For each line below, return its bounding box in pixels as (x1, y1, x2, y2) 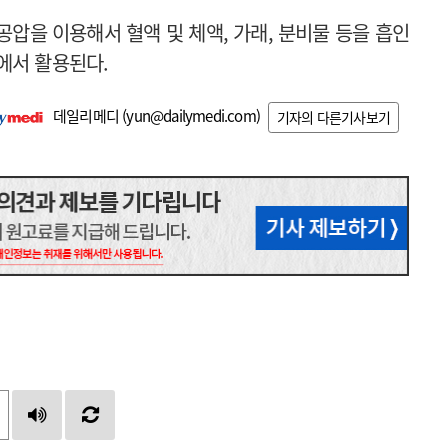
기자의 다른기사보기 (277, 107, 390, 128)
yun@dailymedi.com (126, 104, 256, 127)
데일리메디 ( (52, 104, 127, 127)
